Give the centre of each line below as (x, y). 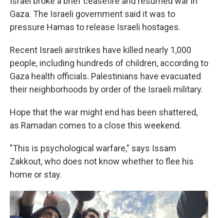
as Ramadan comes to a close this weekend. (96, 126)
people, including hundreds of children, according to (109, 63)
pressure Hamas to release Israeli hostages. (95, 27)
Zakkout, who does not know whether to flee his (102, 162)
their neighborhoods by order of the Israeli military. (106, 90)
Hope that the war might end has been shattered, (104, 112)
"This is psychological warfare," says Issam (93, 148)
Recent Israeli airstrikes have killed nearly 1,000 (100, 50)
